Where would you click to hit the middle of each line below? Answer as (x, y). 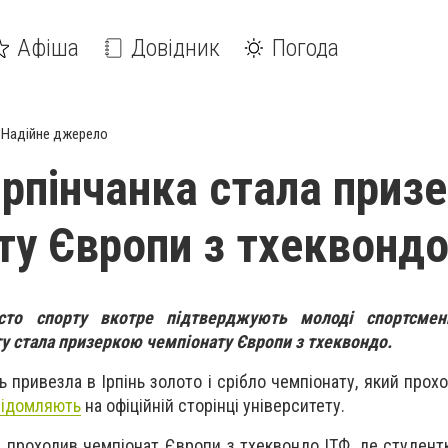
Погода (305, 47)
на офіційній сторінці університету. (213, 406)
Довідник (175, 47)
